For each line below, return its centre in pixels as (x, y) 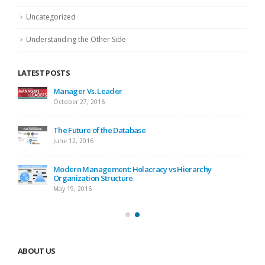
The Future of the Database (100, 130)
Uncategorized (51, 17)
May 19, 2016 (72, 189)
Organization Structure (93, 178)
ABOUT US (37, 251)
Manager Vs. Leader (88, 91)
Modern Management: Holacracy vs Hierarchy (132, 169)
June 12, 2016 (73, 141)
